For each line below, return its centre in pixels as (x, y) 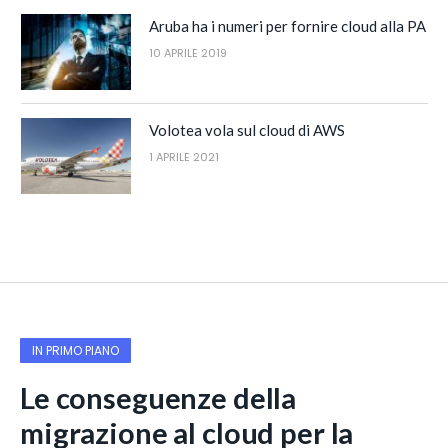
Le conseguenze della (158, 397)
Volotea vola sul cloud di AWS (247, 129)
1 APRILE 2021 (184, 156)
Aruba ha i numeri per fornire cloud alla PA (287, 25)
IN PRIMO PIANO (75, 350)
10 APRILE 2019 (188, 52)
